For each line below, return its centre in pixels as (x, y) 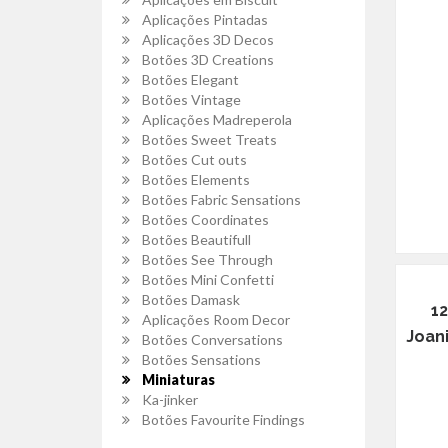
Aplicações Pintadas (205, 19)
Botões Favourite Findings (223, 419)
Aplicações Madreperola (217, 119)
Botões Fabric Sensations (221, 199)
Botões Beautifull (196, 239)
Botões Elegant (190, 79)
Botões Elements (196, 179)
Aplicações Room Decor (216, 319)
